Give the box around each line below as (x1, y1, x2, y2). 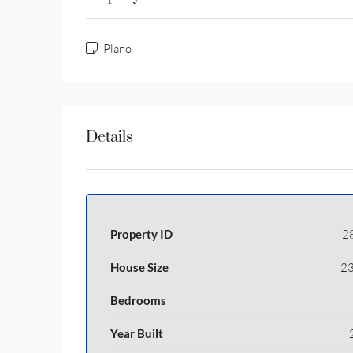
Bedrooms (110, 293, 166, 307)
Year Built (110, 326, 163, 340)
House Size (110, 260, 169, 274)
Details (86, 128, 133, 147)
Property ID (110, 227, 173, 241)
